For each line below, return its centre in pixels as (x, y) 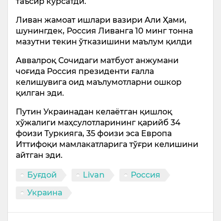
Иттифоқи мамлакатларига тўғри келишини (107, 144)
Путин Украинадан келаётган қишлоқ (94, 112)
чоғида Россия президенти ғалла (85, 71)
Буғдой (42, 175)
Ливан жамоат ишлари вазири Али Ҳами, (101, 20)
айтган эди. (39, 155)
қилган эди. (40, 93)
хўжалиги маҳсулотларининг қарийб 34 (98, 123)
